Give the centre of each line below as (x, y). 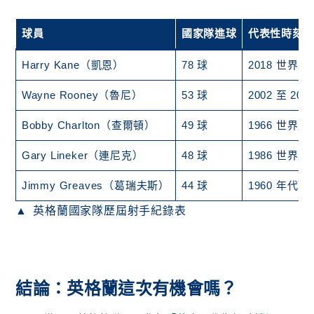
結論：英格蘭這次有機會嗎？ (127, 289)
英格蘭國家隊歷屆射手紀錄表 (110, 211)
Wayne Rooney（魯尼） (82, 95)
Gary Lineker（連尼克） (82, 156)
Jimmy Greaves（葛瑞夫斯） (96, 186)
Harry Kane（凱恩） (73, 65)
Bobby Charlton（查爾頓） (89, 125)
